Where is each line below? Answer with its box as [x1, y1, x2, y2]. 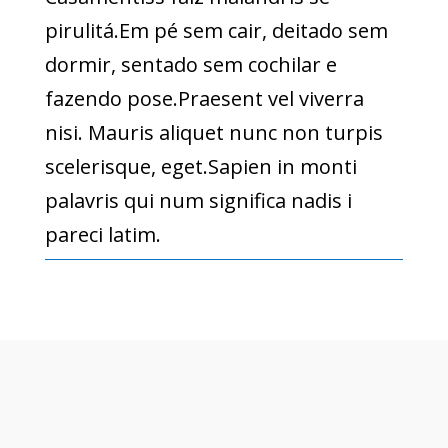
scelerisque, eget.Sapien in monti [44, 153, 357, 181]
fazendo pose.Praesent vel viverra [44, 85, 364, 113]
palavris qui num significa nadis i [44, 187, 352, 215]
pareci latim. [44, 221, 161, 249]
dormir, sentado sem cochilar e [44, 51, 337, 79]
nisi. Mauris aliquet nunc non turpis [44, 119, 383, 147]
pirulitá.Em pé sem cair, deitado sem [44, 17, 388, 45]
